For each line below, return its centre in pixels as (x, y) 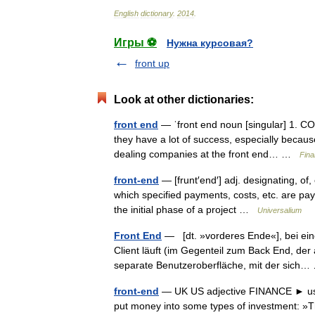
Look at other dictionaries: (184, 99)
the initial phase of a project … (186, 210)
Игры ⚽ (135, 43)
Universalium (279, 210)
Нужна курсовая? (210, 43)
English (126, 13)
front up (152, 63)
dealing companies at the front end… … (207, 154)
